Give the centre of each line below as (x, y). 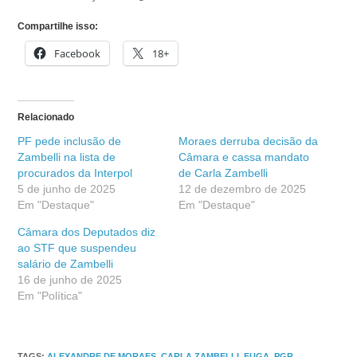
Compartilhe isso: (58, 26)
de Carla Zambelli (223, 173)
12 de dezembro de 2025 (242, 188)
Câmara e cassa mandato (244, 157)
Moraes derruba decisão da (248, 141)
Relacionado (46, 117)
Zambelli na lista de (67, 157)
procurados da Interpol (75, 173)
